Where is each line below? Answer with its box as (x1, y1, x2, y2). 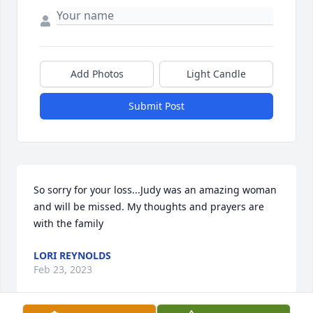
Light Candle (187, 67, 246, 81)
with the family (34, 217, 103, 231)
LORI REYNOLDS (34, 249, 111, 263)
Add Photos (70, 67, 124, 81)
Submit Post (129, 99, 184, 113)
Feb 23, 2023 (34, 263, 92, 277)
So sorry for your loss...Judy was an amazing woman (34, 183, 277, 197)
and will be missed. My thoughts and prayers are (34, 200, 264, 214)
